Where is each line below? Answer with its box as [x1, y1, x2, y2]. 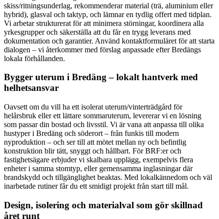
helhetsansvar [4, 83, 59, 93]
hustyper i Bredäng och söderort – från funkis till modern [4, 129, 179, 138]
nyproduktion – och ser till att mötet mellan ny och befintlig [4, 138, 186, 147]
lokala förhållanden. [4, 54, 65, 63]
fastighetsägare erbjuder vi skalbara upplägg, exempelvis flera [4, 155, 193, 164]
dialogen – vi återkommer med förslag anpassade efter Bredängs [4, 45, 201, 54]
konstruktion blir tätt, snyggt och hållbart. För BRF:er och [4, 147, 181, 155]
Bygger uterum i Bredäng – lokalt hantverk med [4, 72, 198, 83]
